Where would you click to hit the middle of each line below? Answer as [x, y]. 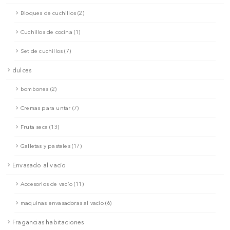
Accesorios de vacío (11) [52, 184]
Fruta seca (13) [40, 127]
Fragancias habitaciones [48, 222]
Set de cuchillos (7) [46, 51]
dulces [22, 70]
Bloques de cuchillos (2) [52, 13]
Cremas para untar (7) [50, 108]
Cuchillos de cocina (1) [51, 32]
